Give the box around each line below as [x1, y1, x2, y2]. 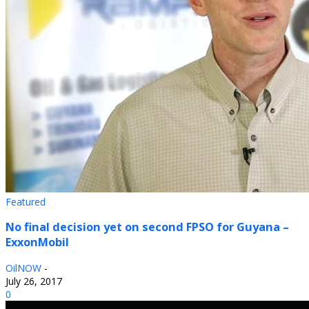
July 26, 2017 [6, 274, 62, 288]
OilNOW [6, 261, 41, 275]
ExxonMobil [6, 235, 69, 250]
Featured [6, 195, 46, 208]
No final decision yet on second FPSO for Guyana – [6, 219, 289, 235]
